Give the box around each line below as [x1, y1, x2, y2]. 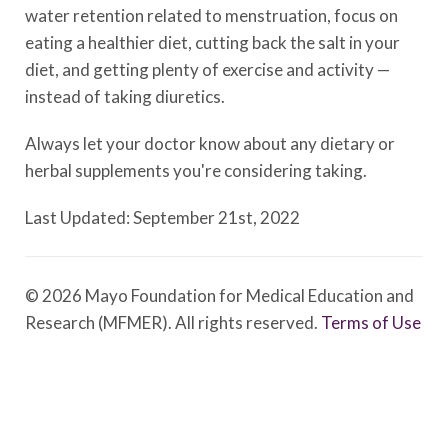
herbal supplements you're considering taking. [25, 160, 367, 181]
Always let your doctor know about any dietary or [25, 133, 395, 154]
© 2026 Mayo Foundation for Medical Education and [25, 285, 414, 306]
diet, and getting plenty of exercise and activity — [25, 59, 390, 80]
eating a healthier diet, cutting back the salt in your [25, 32, 400, 53]
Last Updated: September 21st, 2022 [25, 207, 300, 228]
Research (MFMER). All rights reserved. [25, 312, 321, 333]
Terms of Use [321, 312, 421, 333]
